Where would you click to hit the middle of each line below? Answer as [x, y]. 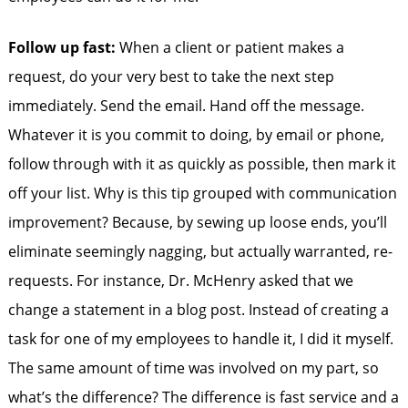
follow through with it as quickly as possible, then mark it [202, 164]
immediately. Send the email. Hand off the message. [186, 106]
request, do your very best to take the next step [171, 76]
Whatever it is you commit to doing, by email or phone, [196, 135]
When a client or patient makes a [231, 47]
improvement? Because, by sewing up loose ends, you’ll [197, 222]
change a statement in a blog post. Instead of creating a [198, 310]
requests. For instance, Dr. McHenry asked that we [180, 280]
